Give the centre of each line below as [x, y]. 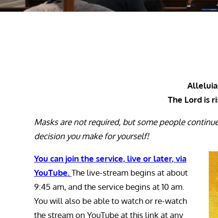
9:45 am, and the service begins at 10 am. [109, 187]
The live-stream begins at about [130, 173]
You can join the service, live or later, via [110, 159]
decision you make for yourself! [91, 136]
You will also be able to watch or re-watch [110, 201]
